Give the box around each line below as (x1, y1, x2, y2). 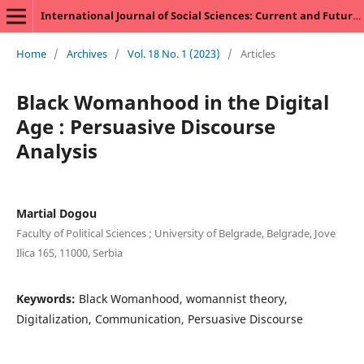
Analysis (15, 136, 97, 164)
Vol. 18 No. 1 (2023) (127, 45, 220, 61)
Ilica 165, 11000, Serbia (15, 245, 123, 260)
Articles (240, 45, 275, 61)
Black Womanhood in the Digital (15, 88, 329, 115)
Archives (66, 45, 107, 61)
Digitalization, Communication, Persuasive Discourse (15, 310, 303, 327)
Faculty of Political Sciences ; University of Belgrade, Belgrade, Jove (15, 225, 336, 240)
